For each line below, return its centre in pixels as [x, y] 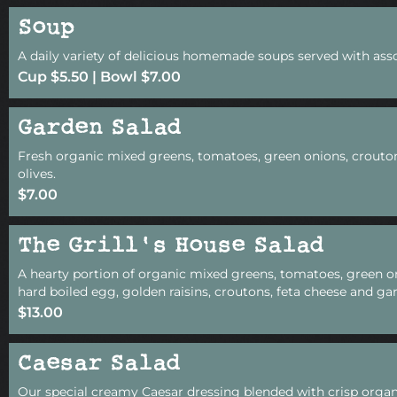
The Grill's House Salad [171, 247]
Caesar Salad [99, 365]
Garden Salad [99, 129]
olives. [37, 174]
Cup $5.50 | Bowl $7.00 [99, 77]
